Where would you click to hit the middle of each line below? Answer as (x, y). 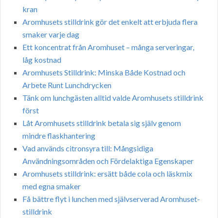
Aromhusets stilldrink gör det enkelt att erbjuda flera (110, 22)
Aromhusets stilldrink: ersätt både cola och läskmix (107, 174)
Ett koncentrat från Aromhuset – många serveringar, (108, 47)
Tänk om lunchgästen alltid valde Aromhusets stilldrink (113, 98)
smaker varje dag (51, 35)
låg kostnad (42, 60)
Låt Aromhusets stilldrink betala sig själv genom (102, 123)
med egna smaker (52, 186)
